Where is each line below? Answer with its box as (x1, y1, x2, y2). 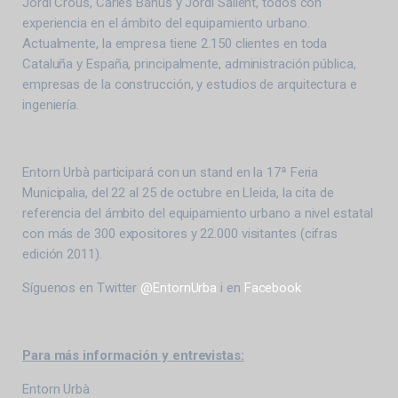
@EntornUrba (140, 279, 218, 296)
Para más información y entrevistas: (22, 346, 244, 363)
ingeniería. (22, 96, 80, 113)
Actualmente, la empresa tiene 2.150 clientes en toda (22, 35, 328, 52)
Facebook (243, 279, 301, 296)
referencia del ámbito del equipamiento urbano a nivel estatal (22, 204, 373, 221)
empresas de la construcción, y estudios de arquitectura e (22, 76, 357, 92)
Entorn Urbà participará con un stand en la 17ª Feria (22, 163, 319, 180)
